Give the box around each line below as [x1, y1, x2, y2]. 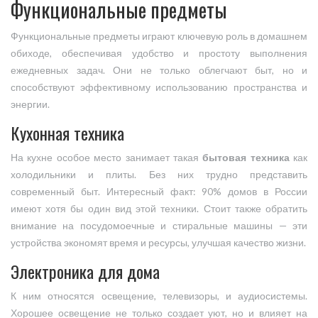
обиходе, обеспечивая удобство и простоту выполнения [11, 48, 307, 60]
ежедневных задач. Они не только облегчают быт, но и [11, 65, 307, 77]
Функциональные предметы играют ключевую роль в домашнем [11, 31, 307, 43]
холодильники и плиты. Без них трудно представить [11, 169, 307, 181]
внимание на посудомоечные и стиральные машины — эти [11, 220, 307, 232]
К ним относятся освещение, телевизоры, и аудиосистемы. [11, 290, 307, 302]
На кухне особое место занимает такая [11, 152, 203, 164]
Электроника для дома [11, 258, 160, 285]
